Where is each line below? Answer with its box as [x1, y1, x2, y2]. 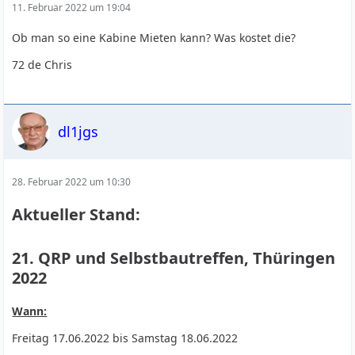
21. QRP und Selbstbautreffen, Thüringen [12, 247, 336, 269]
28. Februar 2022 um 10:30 [12, 175, 132, 189]
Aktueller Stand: [12, 204, 141, 225]
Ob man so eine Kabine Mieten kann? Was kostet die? [12, 30, 296, 45]
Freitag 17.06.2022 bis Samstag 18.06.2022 [12, 330, 239, 345]
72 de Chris [12, 57, 73, 72]
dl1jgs [58, 121, 99, 141]
